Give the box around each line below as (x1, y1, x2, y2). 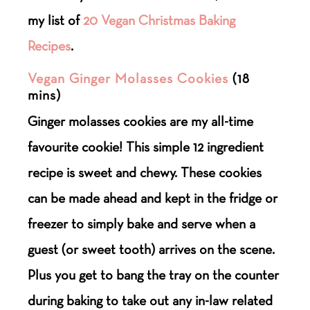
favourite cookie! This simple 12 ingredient (28, 138, 264, 155)
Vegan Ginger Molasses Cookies (28, 69, 229, 86)
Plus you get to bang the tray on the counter (28, 266, 280, 283)
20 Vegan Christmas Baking (83, 11, 236, 28)
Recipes (28, 37, 71, 54)
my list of (28, 11, 84, 28)
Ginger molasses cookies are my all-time (28, 112, 254, 129)
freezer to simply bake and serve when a (28, 215, 256, 232)
